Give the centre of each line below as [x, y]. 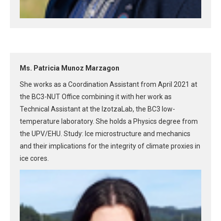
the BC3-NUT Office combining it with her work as [96, 96]
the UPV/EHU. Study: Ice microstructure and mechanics [105, 133]
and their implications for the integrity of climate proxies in [110, 146]
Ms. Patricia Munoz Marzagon [70, 68]
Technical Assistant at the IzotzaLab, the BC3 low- [97, 109]
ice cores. [34, 158]
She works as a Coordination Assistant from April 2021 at [109, 84]
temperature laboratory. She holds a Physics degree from [109, 121]
